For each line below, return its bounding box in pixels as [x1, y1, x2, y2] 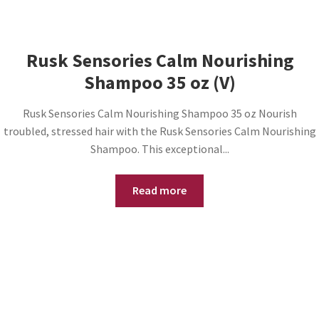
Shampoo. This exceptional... [90, 141, 229, 156]
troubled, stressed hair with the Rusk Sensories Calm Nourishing [3, 123, 316, 138]
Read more [132, 183, 187, 198]
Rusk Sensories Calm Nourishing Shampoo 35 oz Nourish [22, 105, 297, 120]
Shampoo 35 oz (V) [83, 70, 236, 94]
